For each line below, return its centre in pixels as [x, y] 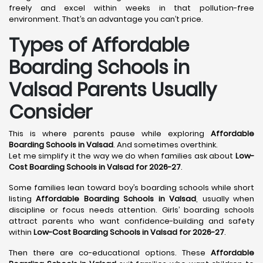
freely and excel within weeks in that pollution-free [131, 8]
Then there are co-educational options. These [110, 253]
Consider [50, 112]
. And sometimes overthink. [166, 145]
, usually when [225, 199]
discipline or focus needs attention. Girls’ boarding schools [131, 210]
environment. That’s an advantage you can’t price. [106, 19]
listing [23, 199]
